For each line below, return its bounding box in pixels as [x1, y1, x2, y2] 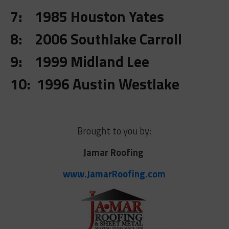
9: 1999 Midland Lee [10, 50, 149, 73]
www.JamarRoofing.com [63, 167, 166, 181]
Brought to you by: [77, 124, 152, 139]
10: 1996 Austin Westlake [10, 73, 179, 96]
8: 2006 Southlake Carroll [10, 28, 182, 51]
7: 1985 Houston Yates [10, 5, 164, 28]
